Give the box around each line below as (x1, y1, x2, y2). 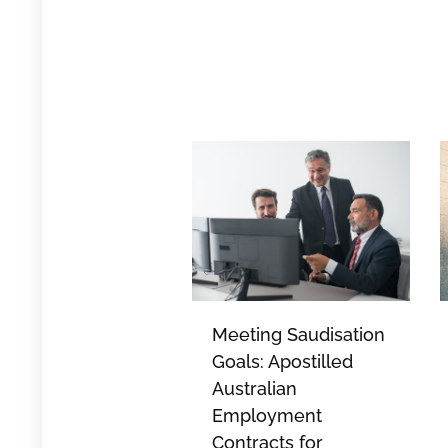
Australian (212, 378, 297, 400)
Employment (212, 405, 322, 427)
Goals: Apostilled (212, 351, 353, 373)
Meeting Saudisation (212, 324, 385, 346)
